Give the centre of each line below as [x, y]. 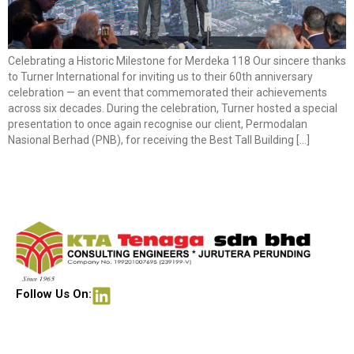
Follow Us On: [54, 294]
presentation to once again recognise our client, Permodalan [158, 124]
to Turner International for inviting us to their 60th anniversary [160, 76]
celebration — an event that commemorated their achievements [168, 92]
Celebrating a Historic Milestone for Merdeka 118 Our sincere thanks [177, 60]
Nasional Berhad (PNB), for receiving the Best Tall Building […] [159, 139]
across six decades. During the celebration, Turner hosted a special [173, 108]
